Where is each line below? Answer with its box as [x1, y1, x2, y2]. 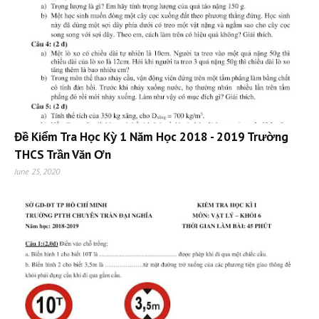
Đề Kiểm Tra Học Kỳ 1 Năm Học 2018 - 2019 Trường [14, 129, 288, 145]
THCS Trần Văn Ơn [14, 147, 111, 163]
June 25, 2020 [14, 166, 60, 177]
